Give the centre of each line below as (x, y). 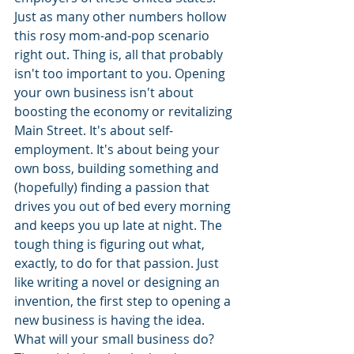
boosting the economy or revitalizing (125, 112)
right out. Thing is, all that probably (120, 55)
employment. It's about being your (119, 150)
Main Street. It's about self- (94, 131)
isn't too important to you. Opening (121, 74)
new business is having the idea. (111, 320)
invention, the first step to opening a (124, 301)
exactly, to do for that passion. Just (118, 264)
